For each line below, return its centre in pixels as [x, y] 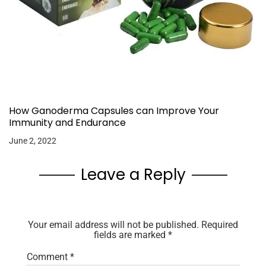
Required [220, 225]
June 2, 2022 [33, 141]
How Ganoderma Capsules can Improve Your [114, 111]
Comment [48, 257]
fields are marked [131, 235]
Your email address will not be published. [113, 225]
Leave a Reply [133, 175]
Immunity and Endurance [67, 123]
